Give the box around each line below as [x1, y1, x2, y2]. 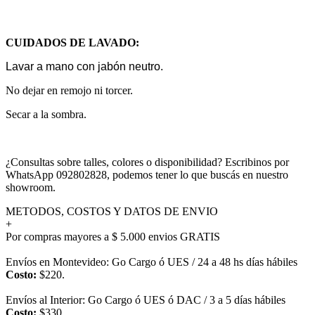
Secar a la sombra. [6, 108, 86, 120]
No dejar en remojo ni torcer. [6, 84, 133, 96]
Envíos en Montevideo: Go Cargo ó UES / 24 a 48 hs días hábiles [6, 255, 297, 268]
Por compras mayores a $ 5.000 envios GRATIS [6, 230, 220, 243]
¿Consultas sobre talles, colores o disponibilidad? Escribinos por [6, 155, 289, 168]
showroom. [6, 181, 56, 193]
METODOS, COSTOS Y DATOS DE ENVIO [6, 205, 218, 217]
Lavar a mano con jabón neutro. [6, 60, 163, 72]
